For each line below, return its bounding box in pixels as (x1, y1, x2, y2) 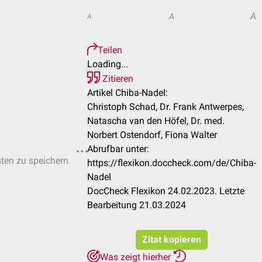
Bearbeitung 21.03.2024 (87, 199, 186, 211)
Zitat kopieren (142, 234, 201, 245)
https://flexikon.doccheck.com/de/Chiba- (87, 157, 256, 168)
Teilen (98, 44, 122, 56)
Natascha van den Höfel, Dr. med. (87, 115, 225, 126)
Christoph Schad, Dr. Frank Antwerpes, (87, 101, 244, 112)
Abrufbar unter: (87, 143, 149, 154)
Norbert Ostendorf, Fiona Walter (87, 129, 217, 140)
